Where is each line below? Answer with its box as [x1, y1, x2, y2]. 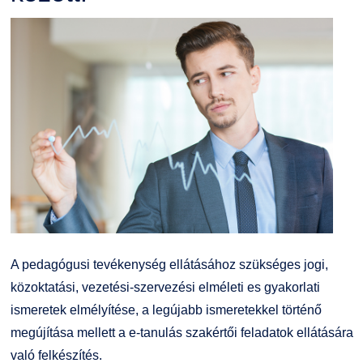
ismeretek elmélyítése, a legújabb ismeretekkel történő [10, 302, 322, 317]
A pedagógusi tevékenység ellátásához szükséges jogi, [10, 257, 328, 271]
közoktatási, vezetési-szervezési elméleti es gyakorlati [10, 280, 320, 294]
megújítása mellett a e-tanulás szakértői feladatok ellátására [10, 325, 353, 340]
